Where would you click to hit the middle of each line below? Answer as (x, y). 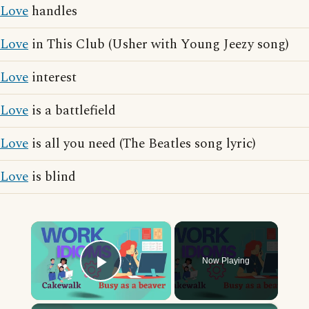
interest (52, 78)
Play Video (151, 281)
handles (53, 11)
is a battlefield (72, 111)
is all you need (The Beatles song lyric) (142, 144)
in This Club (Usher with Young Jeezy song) (159, 44)
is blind (52, 177)
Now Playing (226, 261)
